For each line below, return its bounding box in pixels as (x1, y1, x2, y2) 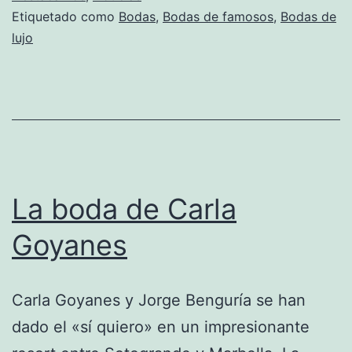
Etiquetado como (12, 8, 119, 24)
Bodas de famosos (163, 8, 273, 24)
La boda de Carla (12, 191, 236, 226)
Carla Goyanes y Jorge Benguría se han (12, 290, 306, 310)
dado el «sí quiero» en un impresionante (12, 317, 310, 336)
